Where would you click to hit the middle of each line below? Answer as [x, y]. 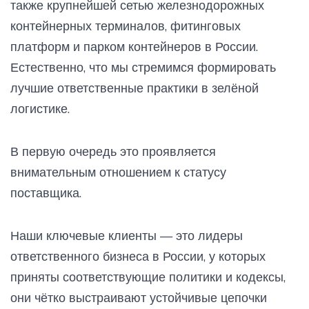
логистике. [40, 108]
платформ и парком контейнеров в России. [134, 46]
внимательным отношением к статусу [118, 172]
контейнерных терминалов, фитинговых [126, 26]
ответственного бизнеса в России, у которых [138, 256]
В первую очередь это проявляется [113, 151]
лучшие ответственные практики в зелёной [134, 88]
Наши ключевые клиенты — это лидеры [127, 235]
